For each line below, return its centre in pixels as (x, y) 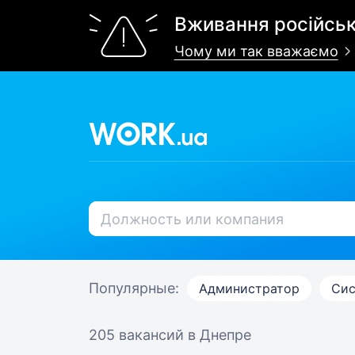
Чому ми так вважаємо (256, 51)
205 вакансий (138, 335)
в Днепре (219, 335)
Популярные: (134, 288)
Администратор (249, 288)
